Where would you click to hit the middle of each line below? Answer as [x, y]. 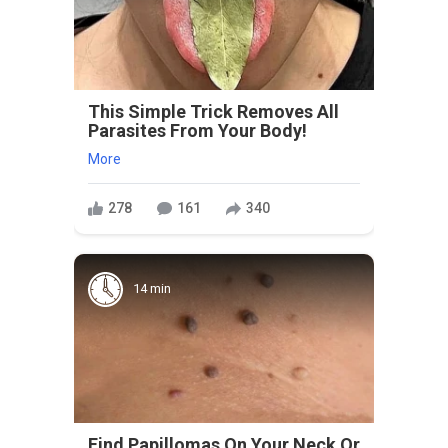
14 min [152, 289]
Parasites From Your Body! [197, 130]
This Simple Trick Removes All [213, 111]
